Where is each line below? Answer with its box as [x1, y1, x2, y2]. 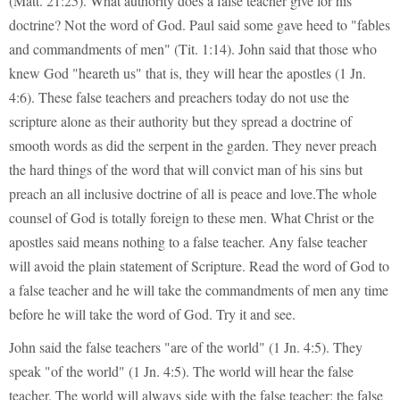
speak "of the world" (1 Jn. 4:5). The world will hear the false [9, 361, 354, 380]
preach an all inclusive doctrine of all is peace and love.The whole [9, 184, 377, 204]
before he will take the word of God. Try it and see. [9, 304, 296, 324]
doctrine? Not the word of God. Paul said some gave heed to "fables [9, 15, 390, 35]
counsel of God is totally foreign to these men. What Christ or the [9, 208, 374, 228]
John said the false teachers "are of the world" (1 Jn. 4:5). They [9, 337, 362, 356]
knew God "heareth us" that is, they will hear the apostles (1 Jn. [9, 63, 366, 83]
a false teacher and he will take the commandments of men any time [9, 280, 388, 300]
